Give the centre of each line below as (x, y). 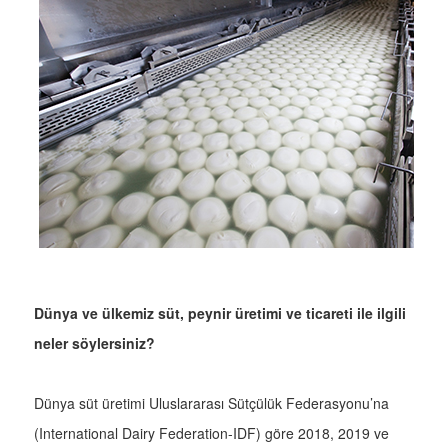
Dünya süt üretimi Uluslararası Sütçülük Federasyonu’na (211, 403)
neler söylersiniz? (94, 343)
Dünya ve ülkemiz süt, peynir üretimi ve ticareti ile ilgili (220, 313)
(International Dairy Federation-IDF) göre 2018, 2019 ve (211, 433)
